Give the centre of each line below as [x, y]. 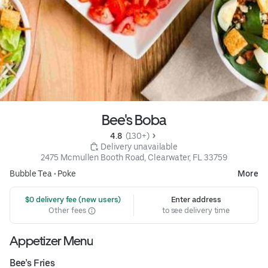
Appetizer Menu [51, 241]
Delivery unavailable [139, 147]
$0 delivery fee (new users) [72, 200]
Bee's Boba [134, 120]
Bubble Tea [31, 174]
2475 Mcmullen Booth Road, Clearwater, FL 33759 [134, 158]
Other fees [68, 211]
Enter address [196, 200]
